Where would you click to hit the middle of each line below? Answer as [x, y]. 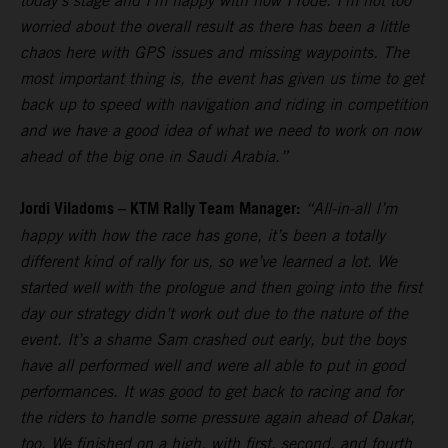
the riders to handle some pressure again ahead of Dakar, [217, 418]
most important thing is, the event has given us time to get [222, 79]
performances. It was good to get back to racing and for [211, 392]
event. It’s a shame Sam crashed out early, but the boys [213, 340]
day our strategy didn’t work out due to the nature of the [214, 314]
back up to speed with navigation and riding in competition [224, 105]
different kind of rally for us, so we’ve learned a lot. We [208, 262]
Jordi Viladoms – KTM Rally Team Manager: [160, 210]
